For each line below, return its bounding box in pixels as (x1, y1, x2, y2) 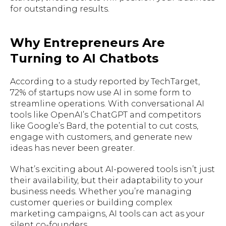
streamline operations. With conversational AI (10, 98, 204, 108)
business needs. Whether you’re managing (10, 186, 192, 196)
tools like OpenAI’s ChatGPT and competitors (10, 109, 201, 120)
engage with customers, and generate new (10, 132, 192, 142)
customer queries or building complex (10, 197, 172, 207)
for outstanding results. (10, 4, 109, 14)
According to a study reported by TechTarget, (10, 76, 200, 86)
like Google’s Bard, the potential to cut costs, (10, 121, 198, 131)
